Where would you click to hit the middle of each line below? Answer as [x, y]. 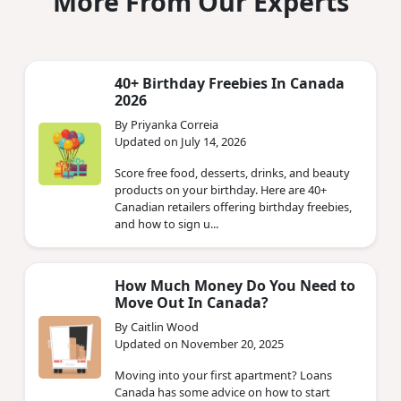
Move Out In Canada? [192, 302]
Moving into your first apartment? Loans [223, 375]
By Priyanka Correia [166, 124]
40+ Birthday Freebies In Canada [230, 83]
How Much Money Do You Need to [235, 285]
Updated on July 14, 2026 [180, 141]
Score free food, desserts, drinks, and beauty [232, 172]
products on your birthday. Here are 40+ [221, 189]
